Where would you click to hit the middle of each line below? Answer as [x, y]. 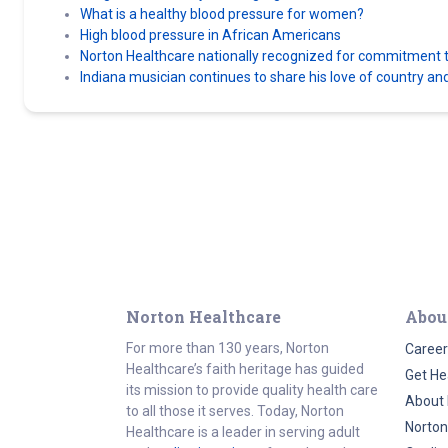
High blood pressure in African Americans [210, 35]
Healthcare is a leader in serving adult [243, 432]
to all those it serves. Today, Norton [235, 411]
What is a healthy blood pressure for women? [222, 14]
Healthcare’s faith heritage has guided [245, 369]
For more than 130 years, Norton [227, 348]
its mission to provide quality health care [252, 390]
